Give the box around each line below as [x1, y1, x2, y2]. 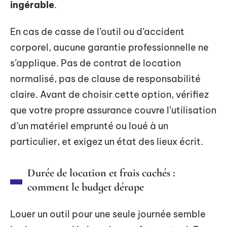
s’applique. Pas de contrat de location [10, 57, 181, 69]
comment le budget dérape [27, 180, 144, 194]
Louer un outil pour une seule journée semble [10, 208, 206, 220]
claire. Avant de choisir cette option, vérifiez [10, 89, 209, 100]
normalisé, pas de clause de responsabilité [10, 73, 201, 85]
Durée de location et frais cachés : [27, 166, 175, 179]
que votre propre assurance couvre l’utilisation [10, 104, 216, 116]
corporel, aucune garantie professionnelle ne [10, 42, 209, 53]
